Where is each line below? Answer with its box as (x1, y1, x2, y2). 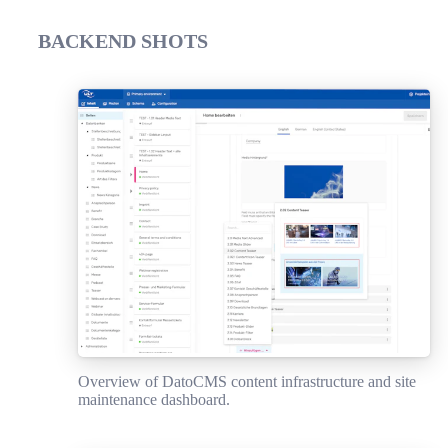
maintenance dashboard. (78, 391, 230, 409)
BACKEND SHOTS (38, 30, 208, 53)
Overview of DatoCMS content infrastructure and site (78, 373, 416, 391)
